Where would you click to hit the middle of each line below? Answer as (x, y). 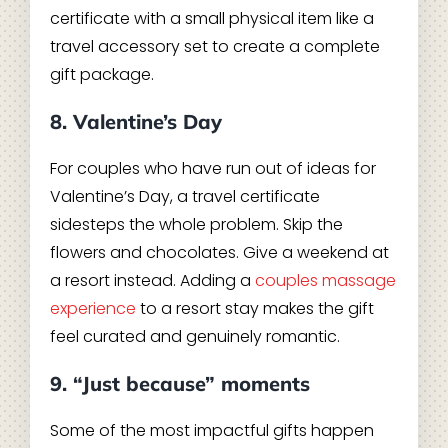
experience (92, 309)
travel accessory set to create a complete (214, 47)
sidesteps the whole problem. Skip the (196, 225)
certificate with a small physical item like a (211, 19)
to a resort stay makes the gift (254, 309)
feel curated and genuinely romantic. (194, 337)
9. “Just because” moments (179, 384)
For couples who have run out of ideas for (212, 169)
